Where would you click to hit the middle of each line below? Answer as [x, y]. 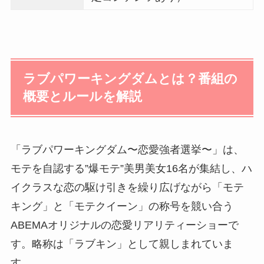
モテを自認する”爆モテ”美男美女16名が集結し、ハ [131, 169]
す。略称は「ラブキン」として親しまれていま [122, 244]
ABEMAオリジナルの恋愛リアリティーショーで [124, 225]
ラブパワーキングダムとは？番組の [131, 79]
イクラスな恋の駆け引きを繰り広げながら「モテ [127, 188]
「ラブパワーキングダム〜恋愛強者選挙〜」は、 [127, 150]
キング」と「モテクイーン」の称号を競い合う [122, 207]
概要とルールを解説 [83, 97]
